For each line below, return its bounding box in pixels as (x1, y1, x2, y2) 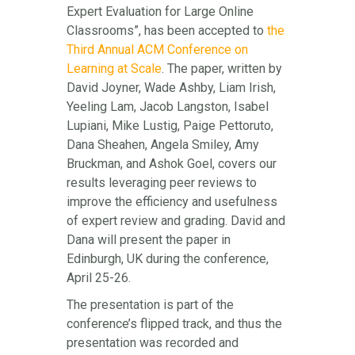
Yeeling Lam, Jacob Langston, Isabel (67, 99, 269, 115)
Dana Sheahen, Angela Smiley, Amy (67, 137, 259, 153)
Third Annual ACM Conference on (67, 42, 248, 58)
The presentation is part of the (67, 297, 234, 313)
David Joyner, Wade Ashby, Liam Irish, (67, 80, 276, 96)
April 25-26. (67, 270, 131, 286)
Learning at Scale (67, 61, 162, 77)
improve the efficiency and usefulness (67, 194, 277, 210)
